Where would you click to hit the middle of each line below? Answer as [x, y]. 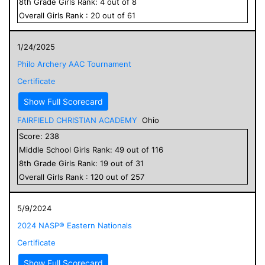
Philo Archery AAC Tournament [74, 64]
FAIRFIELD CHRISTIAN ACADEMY [77, 120]
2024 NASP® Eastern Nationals [75, 225]
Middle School [45, 149]
